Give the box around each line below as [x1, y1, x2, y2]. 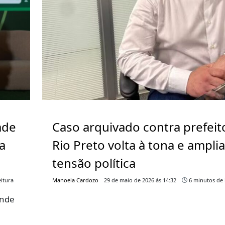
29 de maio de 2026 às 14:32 [104, 176, 177, 184]
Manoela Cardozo [52, 176, 99, 184]
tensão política [52, 154, 136, 171]
